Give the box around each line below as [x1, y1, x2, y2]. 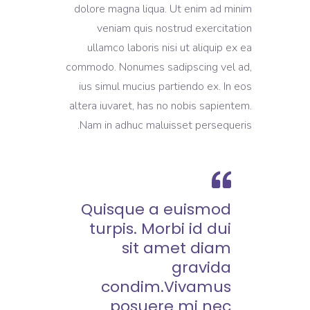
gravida [172, 257, 231, 278]
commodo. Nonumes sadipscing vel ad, [66, 60, 252, 75]
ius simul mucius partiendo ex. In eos [79, 79, 252, 94]
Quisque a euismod [81, 199, 231, 220]
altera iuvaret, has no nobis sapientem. [69, 98, 252, 113]
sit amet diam [122, 237, 231, 259]
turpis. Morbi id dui [89, 218, 231, 239]
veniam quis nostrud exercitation [97, 21, 252, 36]
